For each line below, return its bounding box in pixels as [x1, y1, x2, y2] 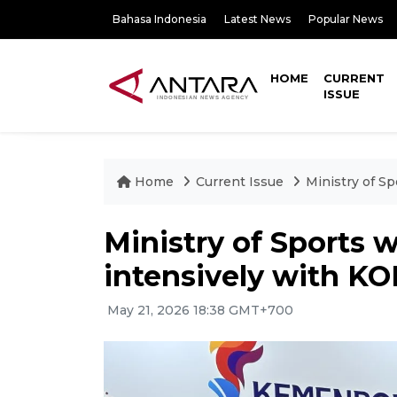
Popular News [308, 12, 383, 26]
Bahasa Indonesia [113, 12, 206, 26]
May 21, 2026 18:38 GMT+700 [104, 302, 293, 318]
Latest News [224, 12, 291, 26]
